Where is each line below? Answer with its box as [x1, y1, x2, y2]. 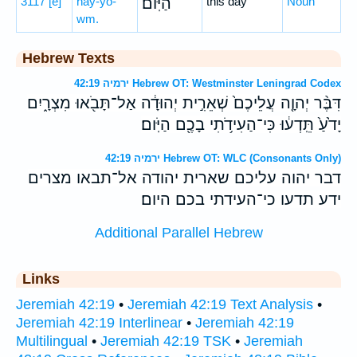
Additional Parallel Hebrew [94, 225, 263, 241]
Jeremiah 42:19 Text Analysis [127, 296, 313, 313]
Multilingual [16, 333, 88, 350]
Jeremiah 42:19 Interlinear [16, 315, 182, 331]
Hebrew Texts [22, 50, 115, 66]
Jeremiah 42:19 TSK [100, 333, 231, 350]
